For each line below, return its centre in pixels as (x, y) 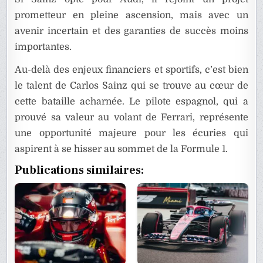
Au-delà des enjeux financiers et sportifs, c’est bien (131, 70)
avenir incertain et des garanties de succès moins (131, 31)
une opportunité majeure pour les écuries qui (131, 134)
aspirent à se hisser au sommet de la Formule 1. (122, 149)
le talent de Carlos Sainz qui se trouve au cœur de (131, 86)
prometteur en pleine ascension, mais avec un (131, 16)
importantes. (43, 47)
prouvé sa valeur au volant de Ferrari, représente (131, 118)
